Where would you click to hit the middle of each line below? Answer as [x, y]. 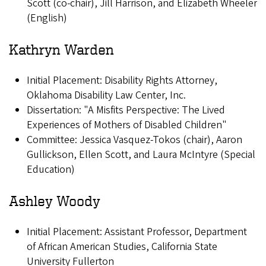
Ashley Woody [55, 201]
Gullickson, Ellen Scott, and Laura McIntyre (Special [141, 155]
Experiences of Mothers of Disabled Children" [127, 125]
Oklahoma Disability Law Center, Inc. [106, 96]
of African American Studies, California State [122, 247]
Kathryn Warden [61, 50]
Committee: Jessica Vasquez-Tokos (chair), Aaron [134, 140]
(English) [47, 18]
